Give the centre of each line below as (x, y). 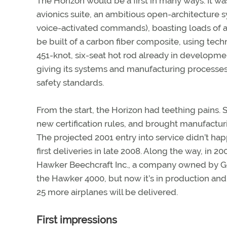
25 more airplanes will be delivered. (107, 192)
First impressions (77, 220)
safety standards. (70, 83)
